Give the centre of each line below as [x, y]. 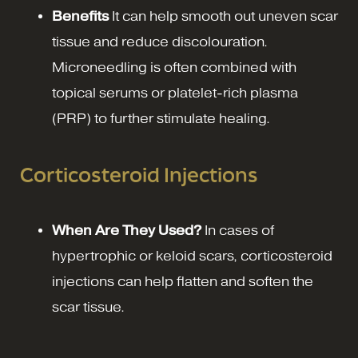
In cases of [238, 231]
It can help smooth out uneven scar [223, 17]
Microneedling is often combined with [174, 68]
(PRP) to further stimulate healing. [161, 119]
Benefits [80, 17]
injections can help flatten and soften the [183, 282]
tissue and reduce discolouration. [160, 42]
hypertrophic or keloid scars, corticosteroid [192, 257]
